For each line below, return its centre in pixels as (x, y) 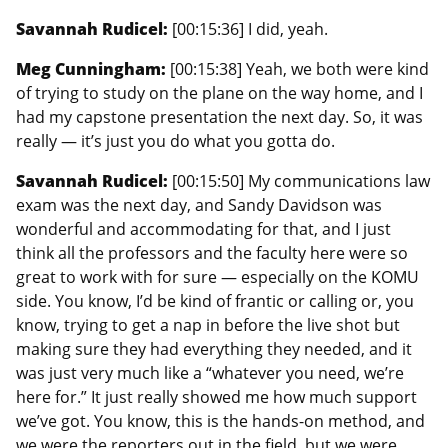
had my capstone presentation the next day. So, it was (219, 116)
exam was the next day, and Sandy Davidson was (199, 204)
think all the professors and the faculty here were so (212, 252)
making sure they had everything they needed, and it (214, 348)
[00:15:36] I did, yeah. (250, 28)
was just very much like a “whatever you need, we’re (210, 372)
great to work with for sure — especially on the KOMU (217, 276)
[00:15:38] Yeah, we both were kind (299, 68)
